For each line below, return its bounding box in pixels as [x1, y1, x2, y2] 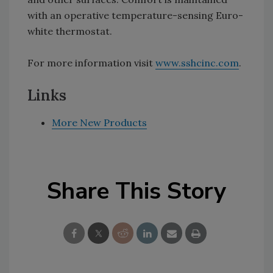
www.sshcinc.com [155, 57, 239, 69]
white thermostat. [27, 25, 112, 37]
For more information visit [27, 57, 155, 69]
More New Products [52, 116, 147, 129]
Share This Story [47, 175, 226, 207]
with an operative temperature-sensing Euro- [27, 9, 243, 21]
